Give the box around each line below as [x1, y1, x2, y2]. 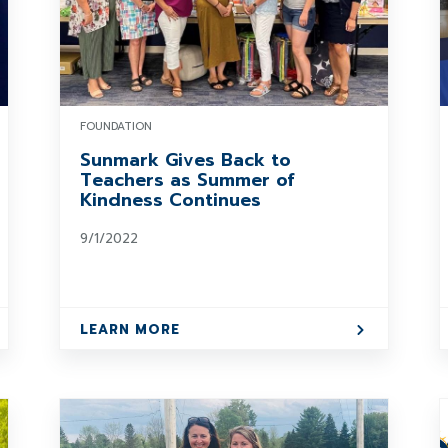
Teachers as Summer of [79, 166, 295, 194]
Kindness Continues [79, 186, 261, 214]
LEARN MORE [79, 320, 180, 339]
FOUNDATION [79, 118, 152, 135]
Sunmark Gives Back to [79, 146, 291, 174]
